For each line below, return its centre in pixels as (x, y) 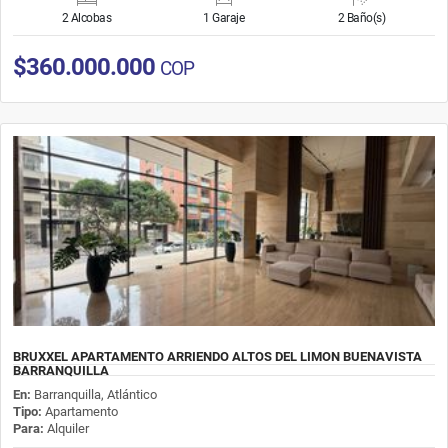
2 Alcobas (86, 17)
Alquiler (66, 428)
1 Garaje (224, 17)
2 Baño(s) (361, 17)
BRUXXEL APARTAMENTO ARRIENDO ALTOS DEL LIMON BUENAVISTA (217, 356)
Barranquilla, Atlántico (95, 394)
